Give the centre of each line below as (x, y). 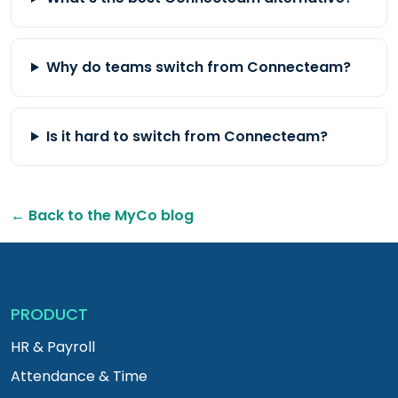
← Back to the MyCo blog (102, 215)
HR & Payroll (53, 347)
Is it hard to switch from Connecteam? (187, 136)
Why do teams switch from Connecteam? (198, 67)
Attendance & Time (79, 376)
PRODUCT (49, 314)
